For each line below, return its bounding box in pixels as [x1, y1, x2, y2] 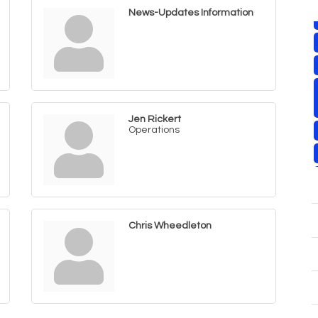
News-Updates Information [128, 8, 253, 18]
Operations [128, 125, 180, 135]
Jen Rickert [128, 114, 181, 124]
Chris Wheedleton [128, 221, 212, 231]
